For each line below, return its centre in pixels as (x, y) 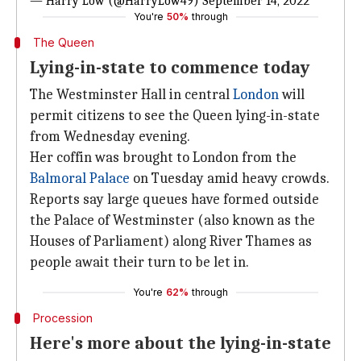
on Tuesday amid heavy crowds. (230, 178)
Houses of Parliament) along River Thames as (171, 241)
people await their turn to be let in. (139, 262)
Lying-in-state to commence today (170, 68)
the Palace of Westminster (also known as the (172, 220)
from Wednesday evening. (110, 137)
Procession (62, 318)
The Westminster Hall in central (131, 95)
